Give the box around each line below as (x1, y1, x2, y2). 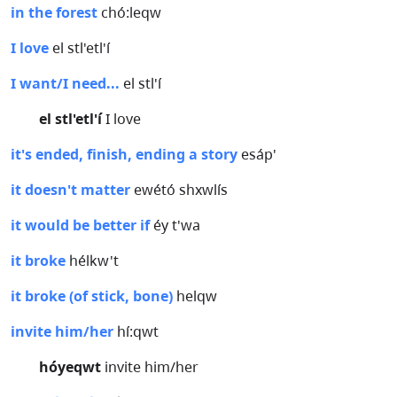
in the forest (11, 3, 97, 22)
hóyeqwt (39, 357, 101, 377)
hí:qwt (113, 322, 159, 341)
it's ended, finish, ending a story (11, 144, 237, 164)
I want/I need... (11, 74, 120, 93)
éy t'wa (150, 215, 200, 235)
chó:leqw (97, 3, 161, 22)
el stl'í (120, 74, 161, 93)
